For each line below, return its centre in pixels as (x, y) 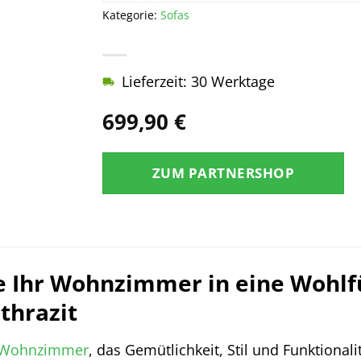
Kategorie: (131, 15)
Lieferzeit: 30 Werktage (198, 82)
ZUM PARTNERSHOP (223, 173)
